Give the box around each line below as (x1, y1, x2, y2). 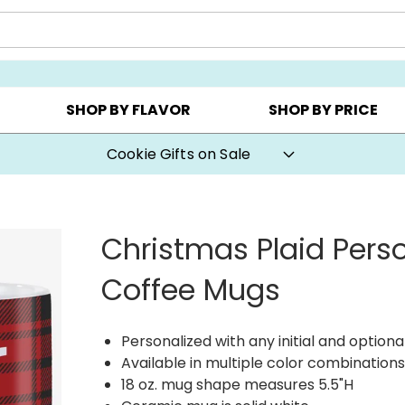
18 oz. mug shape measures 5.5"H (121, 373, 354, 395)
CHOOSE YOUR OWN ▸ (74, 39, 200, 54)
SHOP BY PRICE (268, 99, 379, 121)
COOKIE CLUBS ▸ (258, 39, 351, 54)
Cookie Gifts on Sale (106, 143, 251, 165)
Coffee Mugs (101, 268, 281, 310)
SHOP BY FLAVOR (65, 99, 191, 121)
